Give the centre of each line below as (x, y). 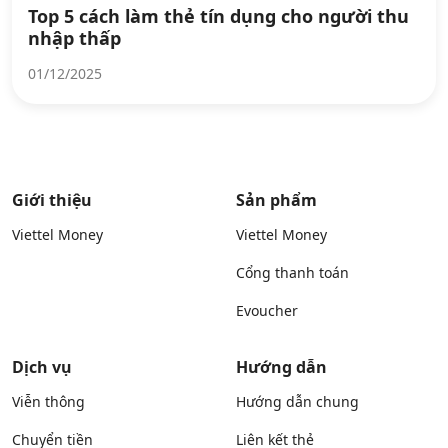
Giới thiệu (52, 200)
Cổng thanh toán (292, 272)
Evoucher (267, 310)
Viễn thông (48, 401)
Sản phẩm (276, 200)
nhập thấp (74, 38)
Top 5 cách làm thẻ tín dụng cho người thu (218, 16)
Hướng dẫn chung (297, 401)
